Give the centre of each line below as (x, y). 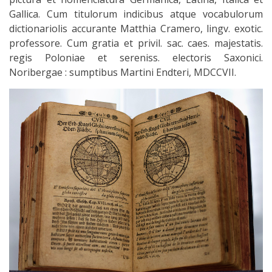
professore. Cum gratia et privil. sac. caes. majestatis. (136, 43)
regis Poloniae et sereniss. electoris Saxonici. (136, 57)
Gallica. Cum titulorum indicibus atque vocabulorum (136, 14)
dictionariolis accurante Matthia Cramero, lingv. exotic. (136, 28)
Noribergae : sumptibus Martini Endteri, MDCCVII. (123, 72)
